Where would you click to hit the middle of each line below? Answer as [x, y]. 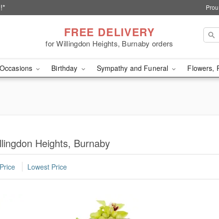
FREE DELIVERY [109, 32]
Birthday [66, 68]
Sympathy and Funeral [133, 68]
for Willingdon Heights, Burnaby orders [109, 43]
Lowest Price [47, 167]
